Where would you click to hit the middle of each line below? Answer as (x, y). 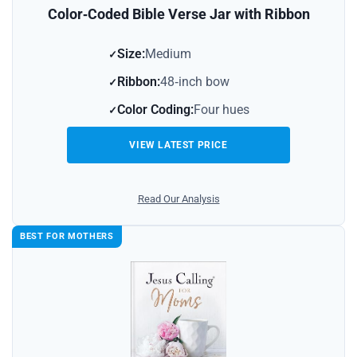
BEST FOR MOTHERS (67, 237)
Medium (168, 54)
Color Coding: (155, 110)
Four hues (221, 110)
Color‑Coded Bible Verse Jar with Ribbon (178, 14)
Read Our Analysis (178, 199)
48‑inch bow (194, 82)
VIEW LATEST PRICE (178, 145)
